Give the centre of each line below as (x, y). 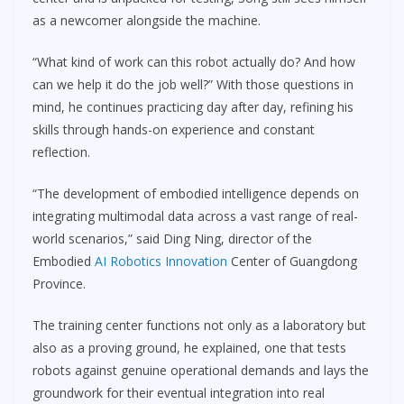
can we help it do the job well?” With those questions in (193, 85)
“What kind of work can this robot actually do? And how (194, 62)
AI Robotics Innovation (161, 262)
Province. (59, 284)
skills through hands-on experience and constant (174, 130)
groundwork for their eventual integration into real (179, 393)
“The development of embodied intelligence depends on (196, 194)
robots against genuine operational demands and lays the (201, 371)
